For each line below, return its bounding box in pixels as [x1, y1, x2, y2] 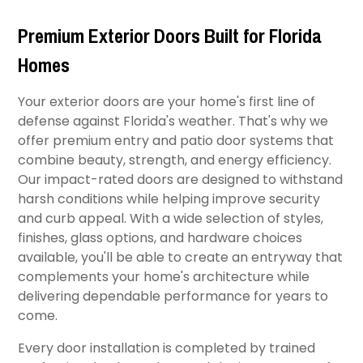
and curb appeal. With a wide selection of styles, [18, 209, 324, 228]
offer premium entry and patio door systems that [18, 131, 335, 150]
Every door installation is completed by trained [18, 339, 316, 357]
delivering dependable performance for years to [18, 287, 329, 305]
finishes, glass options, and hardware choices [18, 228, 303, 247]
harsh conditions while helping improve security [18, 190, 321, 208]
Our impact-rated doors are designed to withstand [18, 170, 344, 189]
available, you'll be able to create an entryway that [18, 248, 344, 267]
